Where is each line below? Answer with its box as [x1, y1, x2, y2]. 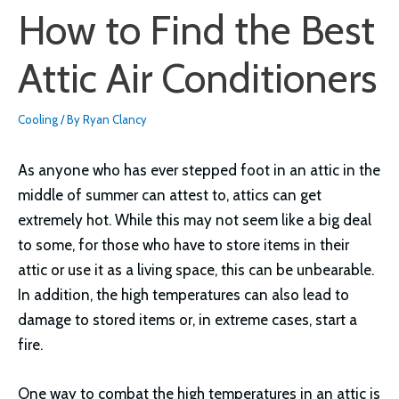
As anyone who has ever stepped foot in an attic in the [18, 161, 380, 180]
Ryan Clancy [83, 112, 147, 127]
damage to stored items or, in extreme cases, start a [18, 311, 357, 330]
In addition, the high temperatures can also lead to [18, 286, 349, 305]
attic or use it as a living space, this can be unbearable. [18, 261, 374, 280]
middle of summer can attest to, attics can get [18, 186, 322, 205]
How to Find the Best [18, 6, 375, 55]
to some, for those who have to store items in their [18, 236, 349, 255]
